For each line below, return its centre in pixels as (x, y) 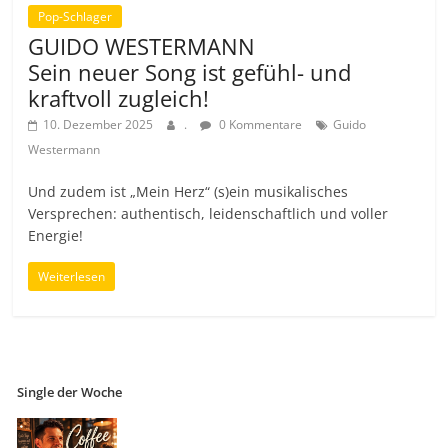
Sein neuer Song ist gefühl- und (190, 72)
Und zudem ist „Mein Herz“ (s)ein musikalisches (188, 192)
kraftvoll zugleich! (119, 98)
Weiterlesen (72, 277)
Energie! (56, 236)
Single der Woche (70, 393)
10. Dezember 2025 (98, 125)
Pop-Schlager (75, 17)
